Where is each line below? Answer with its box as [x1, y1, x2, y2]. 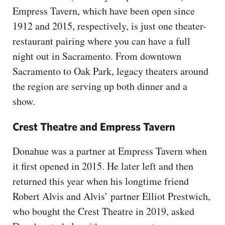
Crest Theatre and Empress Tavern [13, 120, 175, 133]
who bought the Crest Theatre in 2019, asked [13, 204, 194, 218]
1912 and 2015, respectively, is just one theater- [13, 19, 206, 33]
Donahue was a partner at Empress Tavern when [13, 144, 207, 158]
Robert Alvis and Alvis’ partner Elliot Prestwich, [13, 189, 210, 203]
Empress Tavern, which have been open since [13, 4, 195, 18]
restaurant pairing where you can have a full [13, 34, 190, 48]
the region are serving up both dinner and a [13, 79, 187, 93]
